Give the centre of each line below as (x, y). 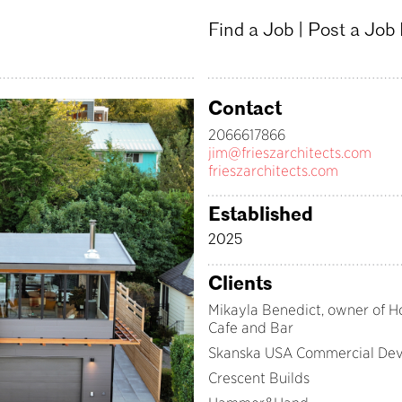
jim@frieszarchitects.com (289, 153)
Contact (245, 109)
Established (260, 215)
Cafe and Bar (250, 328)
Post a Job (351, 31)
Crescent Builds (258, 378)
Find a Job (250, 31)
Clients (240, 284)
